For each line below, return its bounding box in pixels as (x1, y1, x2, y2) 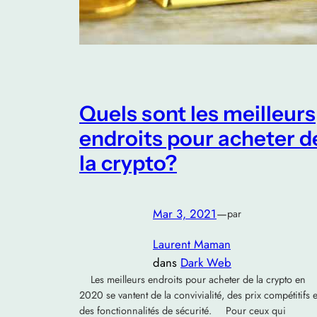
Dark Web (180, 254, 231, 272)
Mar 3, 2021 (153, 205, 217, 223)
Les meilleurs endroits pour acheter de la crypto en (79, 272, 306, 287)
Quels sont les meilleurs (79, 100, 316, 126)
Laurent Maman (153, 236, 231, 253)
